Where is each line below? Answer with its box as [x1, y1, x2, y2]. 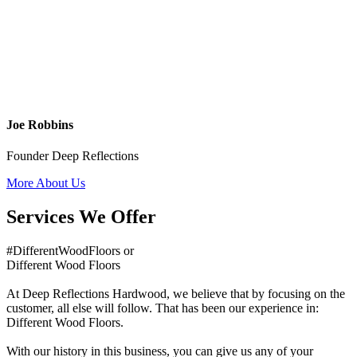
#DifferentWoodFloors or [6, 244, 134, 258]
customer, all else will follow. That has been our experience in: [6, 301, 319, 316]
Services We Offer [6, 206, 156, 228]
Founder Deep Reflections [6, 149, 139, 163]
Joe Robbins [6, 118, 73, 132]
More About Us [6, 176, 85, 190]
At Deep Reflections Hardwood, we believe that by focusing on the [6, 287, 345, 301]
